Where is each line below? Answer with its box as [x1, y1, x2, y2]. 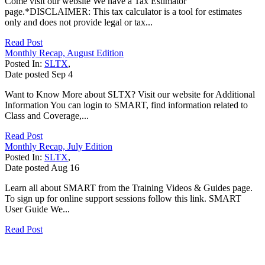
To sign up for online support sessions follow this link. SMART [5, 193, 241, 203]
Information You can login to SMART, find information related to [5, 99, 248, 110]
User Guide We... [5, 203, 70, 214]
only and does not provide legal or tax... [5, 17, 153, 27]
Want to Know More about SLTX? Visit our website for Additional [5, 89, 255, 99]
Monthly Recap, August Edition [5, 47, 124, 58]
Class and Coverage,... [5, 110, 89, 121]
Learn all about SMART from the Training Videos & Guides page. [5, 182, 253, 193]
